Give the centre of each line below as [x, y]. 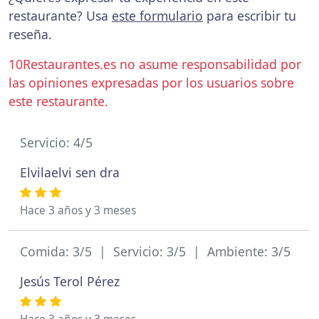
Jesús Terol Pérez [70, 281]
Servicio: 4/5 [56, 142]
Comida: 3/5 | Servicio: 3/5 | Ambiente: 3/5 [155, 251]
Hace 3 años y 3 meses [78, 210]
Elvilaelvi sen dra [70, 172]
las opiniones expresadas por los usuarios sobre [151, 83]
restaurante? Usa [60, 16]
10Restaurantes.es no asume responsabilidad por [155, 64]
